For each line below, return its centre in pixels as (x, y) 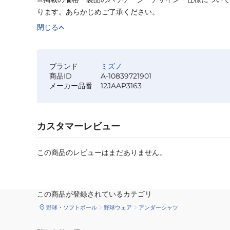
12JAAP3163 (121, 86)
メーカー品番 (71, 86)
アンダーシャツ (158, 207)
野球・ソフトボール (72, 207)
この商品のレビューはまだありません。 (102, 153)
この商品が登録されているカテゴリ (94, 194)
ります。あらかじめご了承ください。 (98, 12)
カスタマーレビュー (79, 127)
